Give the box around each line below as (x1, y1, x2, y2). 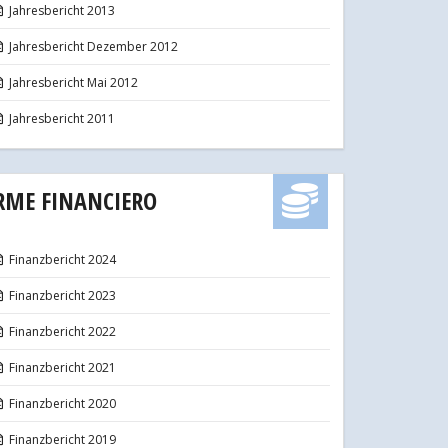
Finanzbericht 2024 (9, 250, 117, 268)
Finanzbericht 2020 (9, 394, 117, 412)
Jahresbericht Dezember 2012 (9, 37, 179, 55)
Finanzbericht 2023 (9, 286, 117, 304)
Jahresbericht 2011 (9, 109, 116, 127)
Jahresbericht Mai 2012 (9, 73, 139, 91)
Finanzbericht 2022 (9, 322, 117, 340)
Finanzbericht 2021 (9, 358, 117, 376)
